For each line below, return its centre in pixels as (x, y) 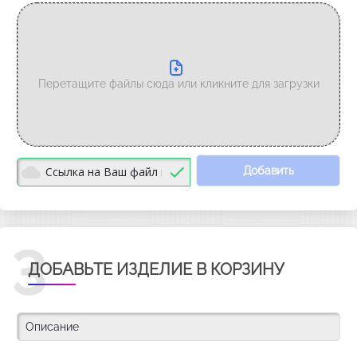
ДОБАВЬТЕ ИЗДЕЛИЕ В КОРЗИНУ (156, 269)
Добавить (268, 170)
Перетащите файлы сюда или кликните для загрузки (178, 84)
